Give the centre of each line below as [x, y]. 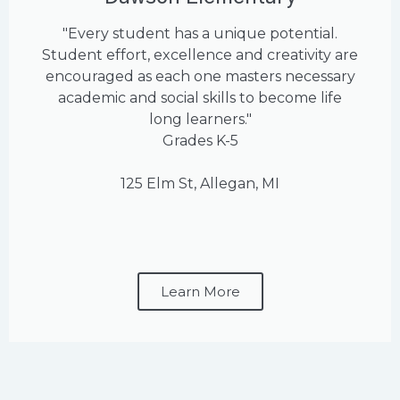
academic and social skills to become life [200, 98]
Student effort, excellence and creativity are [200, 55]
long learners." [200, 120]
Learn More [200, 292]
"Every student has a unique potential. [200, 34]
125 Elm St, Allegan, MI [200, 184]
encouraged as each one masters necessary [200, 77]
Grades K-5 [200, 141]
